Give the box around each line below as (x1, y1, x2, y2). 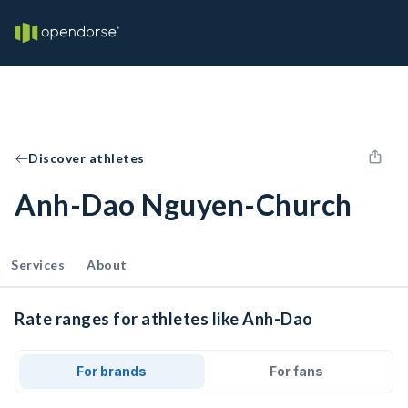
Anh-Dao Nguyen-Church (15, 187, 352, 222)
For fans (269, 363, 323, 379)
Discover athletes (28, 150, 145, 166)
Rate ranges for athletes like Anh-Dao (15, 309, 313, 329)
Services (11, 257, 65, 272)
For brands (76, 363, 148, 379)
